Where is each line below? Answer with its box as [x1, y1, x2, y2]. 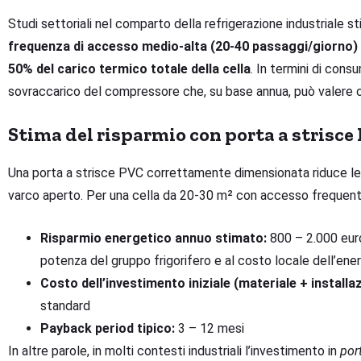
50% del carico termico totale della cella [8, 61, 251, 77]
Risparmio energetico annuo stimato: [40, 230, 267, 247]
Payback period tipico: [40, 321, 175, 337]
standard [40, 298, 90, 314]
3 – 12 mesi [175, 321, 244, 337]
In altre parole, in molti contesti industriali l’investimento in [8, 343, 340, 359]
